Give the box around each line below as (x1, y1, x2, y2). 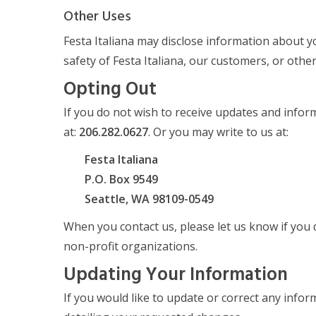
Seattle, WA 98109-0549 (85, 191, 214, 207)
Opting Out (63, 75, 157, 104)
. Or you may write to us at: (148, 124, 289, 140)
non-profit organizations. (63, 238, 198, 254)
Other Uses (63, 6, 132, 28)
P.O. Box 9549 (85, 171, 159, 187)
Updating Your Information (63, 261, 288, 290)
